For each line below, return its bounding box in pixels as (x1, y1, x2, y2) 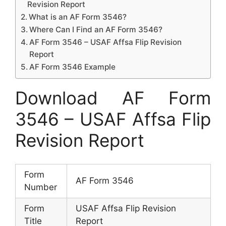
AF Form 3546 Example (29, 62, 116, 72)
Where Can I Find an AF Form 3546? (29, 25, 163, 34)
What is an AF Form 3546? (29, 12, 127, 22)
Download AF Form (15, 87, 211, 108)
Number (24, 182, 57, 192)
